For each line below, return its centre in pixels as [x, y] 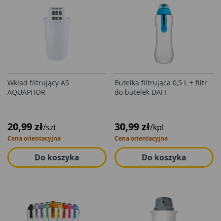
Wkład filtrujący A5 [38, 83]
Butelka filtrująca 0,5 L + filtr [161, 83]
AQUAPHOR [26, 92]
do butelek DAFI [140, 92]
